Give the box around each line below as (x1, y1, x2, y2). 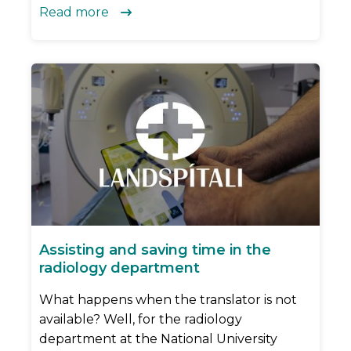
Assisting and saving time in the (39, 241, 271, 259)
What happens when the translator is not (39, 291, 297, 307)
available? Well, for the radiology (39, 311, 242, 327)
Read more (39, 5, 109, 20)
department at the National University (39, 331, 277, 346)
